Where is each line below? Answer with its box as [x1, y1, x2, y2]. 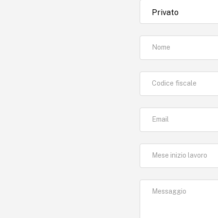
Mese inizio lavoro [152, 151, 207, 159]
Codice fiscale [152, 79, 197, 87]
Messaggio [152, 187, 186, 195]
